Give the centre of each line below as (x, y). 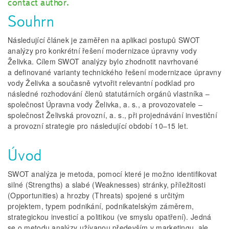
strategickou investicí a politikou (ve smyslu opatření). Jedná (110, 217)
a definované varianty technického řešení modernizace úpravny (114, 72)
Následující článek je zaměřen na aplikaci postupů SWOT (104, 40)
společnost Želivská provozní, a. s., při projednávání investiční (112, 115)
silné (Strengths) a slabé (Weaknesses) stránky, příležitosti (107, 185)
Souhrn (31, 21)
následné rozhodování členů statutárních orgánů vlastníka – (109, 94)
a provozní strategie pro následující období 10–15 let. (98, 126)
